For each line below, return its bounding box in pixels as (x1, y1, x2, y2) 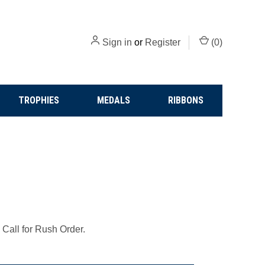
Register (145, 37, 180, 47)
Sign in (102, 37, 132, 47)
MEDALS (97, 95, 131, 106)
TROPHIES (18, 95, 60, 106)
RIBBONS (168, 95, 204, 106)
